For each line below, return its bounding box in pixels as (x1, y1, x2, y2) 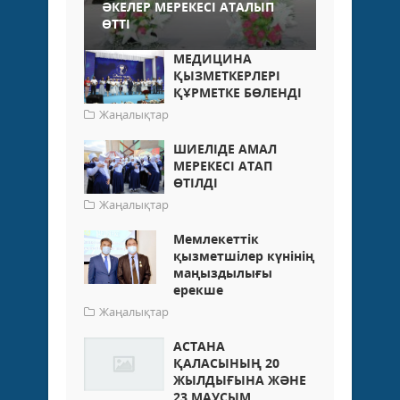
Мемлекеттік (173, 230, 259, 248)
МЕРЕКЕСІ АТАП (173, 157, 272, 175)
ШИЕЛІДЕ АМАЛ (173, 140, 277, 158)
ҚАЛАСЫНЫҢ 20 (173, 354, 279, 372)
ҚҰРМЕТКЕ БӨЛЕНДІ (173, 84, 302, 102)
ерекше (173, 281, 223, 299)
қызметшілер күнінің (173, 247, 314, 265)
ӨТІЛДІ (173, 174, 218, 192)
